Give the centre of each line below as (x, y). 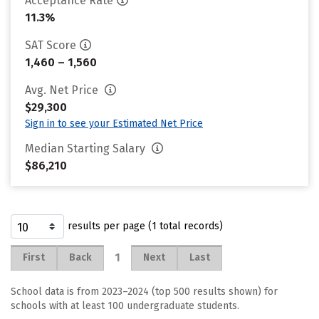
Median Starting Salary (87, 148)
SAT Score (51, 45)
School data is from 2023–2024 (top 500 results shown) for (144, 292)
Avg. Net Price (63, 90)
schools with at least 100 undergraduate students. (125, 306)
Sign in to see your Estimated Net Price (114, 124)
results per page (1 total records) (145, 226)
